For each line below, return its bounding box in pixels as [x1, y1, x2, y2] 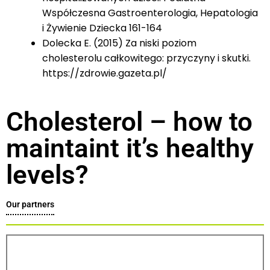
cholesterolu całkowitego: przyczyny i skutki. [42, 51, 251, 66]
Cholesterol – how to [6, 106, 253, 138]
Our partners [6, 199, 54, 210]
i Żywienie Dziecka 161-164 [42, 21, 162, 36]
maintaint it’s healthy [6, 133, 254, 165]
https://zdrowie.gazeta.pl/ [42, 66, 167, 81]
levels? [6, 159, 89, 191]
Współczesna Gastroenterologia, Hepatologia [42, 6, 258, 20]
